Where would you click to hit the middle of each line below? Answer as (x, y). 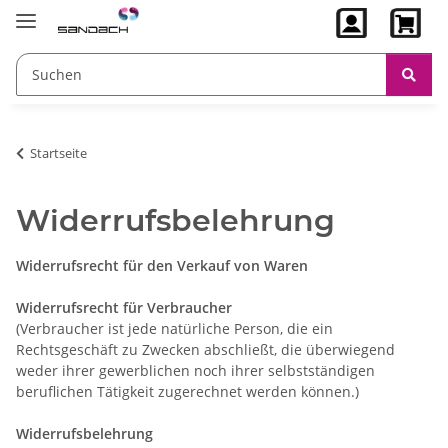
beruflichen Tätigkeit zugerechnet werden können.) (187, 391)
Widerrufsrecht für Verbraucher (126, 307)
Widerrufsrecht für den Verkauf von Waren (162, 265)
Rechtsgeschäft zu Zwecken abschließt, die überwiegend (205, 349)
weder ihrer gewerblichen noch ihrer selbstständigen (195, 370)
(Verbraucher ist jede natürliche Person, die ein (174, 328)
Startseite (58, 152)
